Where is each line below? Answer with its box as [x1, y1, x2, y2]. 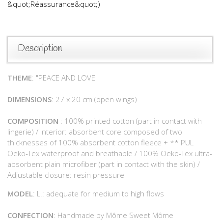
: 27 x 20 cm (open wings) [52, 94, 137, 104]
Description [18, 42, 62, 55]
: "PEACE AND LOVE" [32, 72, 98, 82]
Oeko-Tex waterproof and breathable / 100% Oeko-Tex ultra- [7, 148, 212, 158]
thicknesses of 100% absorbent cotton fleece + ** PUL [7, 137, 193, 147]
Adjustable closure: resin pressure [7, 169, 124, 180]
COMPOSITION [7, 115, 60, 126]
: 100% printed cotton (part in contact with [60, 115, 202, 126]
